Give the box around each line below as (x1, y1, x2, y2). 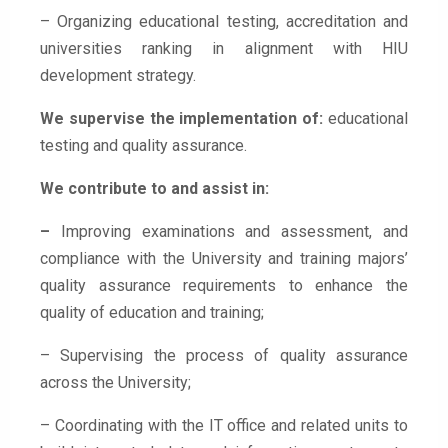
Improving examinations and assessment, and (50, 222, 408, 242)
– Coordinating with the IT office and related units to (40, 416, 408, 436)
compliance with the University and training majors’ (40, 249, 408, 269)
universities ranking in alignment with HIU (40, 39, 408, 59)
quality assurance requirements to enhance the (40, 276, 408, 296)
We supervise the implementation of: (40, 109, 328, 129)
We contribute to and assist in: (40, 179, 269, 199)
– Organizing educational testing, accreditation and (40, 12, 408, 32)
